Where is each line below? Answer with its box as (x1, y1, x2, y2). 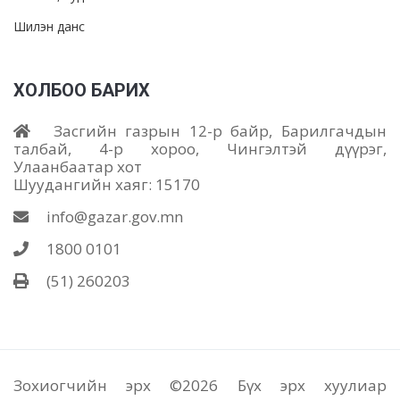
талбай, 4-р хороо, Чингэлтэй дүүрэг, (13, 138, 387, 159)
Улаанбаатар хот (13, 156, 142, 177)
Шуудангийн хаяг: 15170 (13, 174, 200, 195)
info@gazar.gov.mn (43, 206, 183, 227)
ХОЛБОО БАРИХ (13, 79, 150, 101)
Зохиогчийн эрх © (13, 375, 183, 396)
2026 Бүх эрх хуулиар (182, 375, 387, 396)
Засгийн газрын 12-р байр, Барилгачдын (45, 121, 387, 141)
